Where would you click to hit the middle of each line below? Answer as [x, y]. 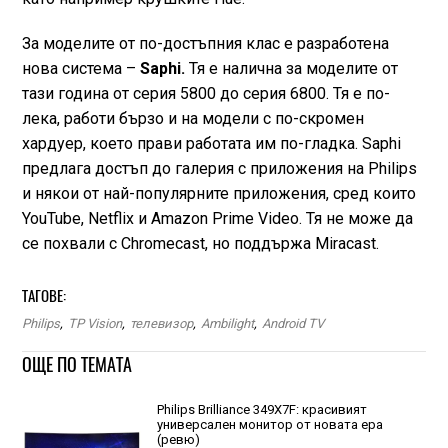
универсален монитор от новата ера [269, 425]
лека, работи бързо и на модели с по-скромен [192, 119]
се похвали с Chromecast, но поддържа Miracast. [200, 244]
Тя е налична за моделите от [291, 69]
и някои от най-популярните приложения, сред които [218, 194]
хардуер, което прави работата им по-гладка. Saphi [211, 144]
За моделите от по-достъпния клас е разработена [205, 44]
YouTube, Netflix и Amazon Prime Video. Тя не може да [217, 219]
